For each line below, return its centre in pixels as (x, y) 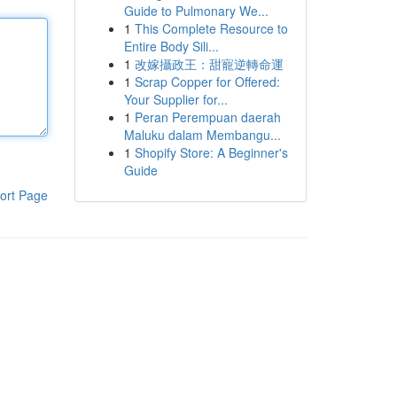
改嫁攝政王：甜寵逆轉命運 (209, 64)
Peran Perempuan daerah (207, 117)
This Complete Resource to (211, 28)
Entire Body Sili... (171, 46)
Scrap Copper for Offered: (207, 82)
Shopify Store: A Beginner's (211, 152)
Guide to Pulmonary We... (196, 11)
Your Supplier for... (175, 99)
